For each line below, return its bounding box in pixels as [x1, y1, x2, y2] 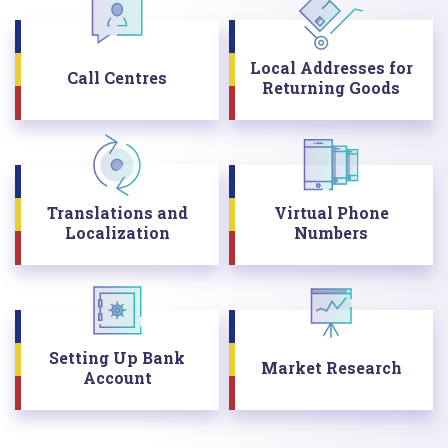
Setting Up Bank [49, 346, 185, 368]
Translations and [46, 201, 188, 223]
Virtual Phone [273, 201, 389, 223]
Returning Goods [262, 76, 400, 98]
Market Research [260, 356, 402, 378]
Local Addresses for [249, 56, 413, 78]
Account [82, 366, 152, 388]
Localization [64, 221, 170, 243]
